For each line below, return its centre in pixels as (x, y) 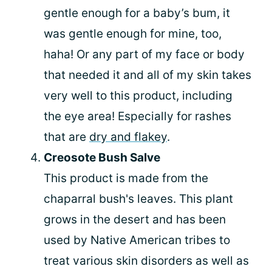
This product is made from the (126, 178)
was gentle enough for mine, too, (133, 34)
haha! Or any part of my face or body (144, 54)
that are (66, 137)
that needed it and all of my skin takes (148, 75)
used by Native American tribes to (137, 240)
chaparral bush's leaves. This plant (138, 199)
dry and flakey (128, 137)
